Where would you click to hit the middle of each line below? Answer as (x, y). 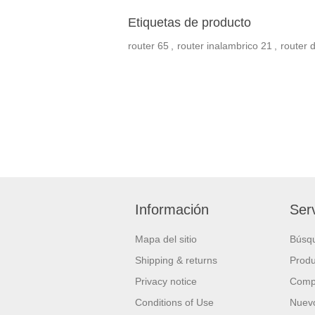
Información (172, 209)
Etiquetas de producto (189, 22)
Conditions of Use (174, 302)
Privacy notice (166, 281)
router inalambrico (218, 45)
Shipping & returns (176, 260)
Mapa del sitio (166, 239)
